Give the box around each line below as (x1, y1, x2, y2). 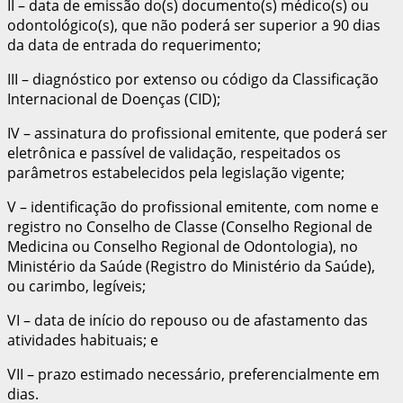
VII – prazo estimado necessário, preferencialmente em (7, 363, 380, 384)
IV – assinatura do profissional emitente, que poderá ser (7, 122, 388, 143)
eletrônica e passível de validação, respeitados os (7, 142, 341, 163)
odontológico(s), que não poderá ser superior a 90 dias (7, 14, 381, 35)
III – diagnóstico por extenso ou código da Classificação (7, 68, 379, 89)
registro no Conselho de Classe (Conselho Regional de (7, 216, 372, 237)
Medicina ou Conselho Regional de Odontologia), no (7, 236, 358, 256)
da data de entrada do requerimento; (7, 34, 261, 55)
